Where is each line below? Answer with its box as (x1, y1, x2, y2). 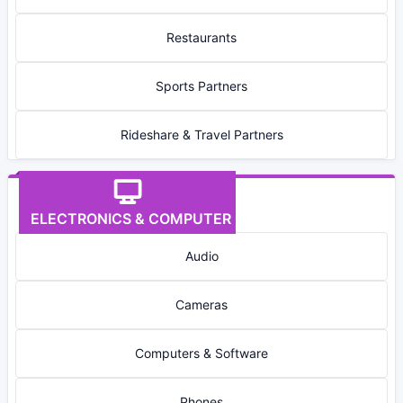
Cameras (175, 297, 228, 312)
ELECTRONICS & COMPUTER (23, 210, 231, 228)
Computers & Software (135, 345, 268, 361)
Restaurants (166, 30, 237, 45)
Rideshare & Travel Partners (120, 127, 283, 142)
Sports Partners (156, 78, 247, 94)
